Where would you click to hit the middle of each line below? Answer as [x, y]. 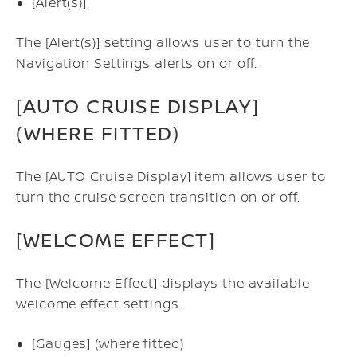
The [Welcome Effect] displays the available [163, 283]
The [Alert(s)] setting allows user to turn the [163, 42]
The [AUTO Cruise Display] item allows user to [171, 176]
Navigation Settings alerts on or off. [137, 63]
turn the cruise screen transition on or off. [158, 197]
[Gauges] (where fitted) [108, 343]
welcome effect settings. [99, 304]
